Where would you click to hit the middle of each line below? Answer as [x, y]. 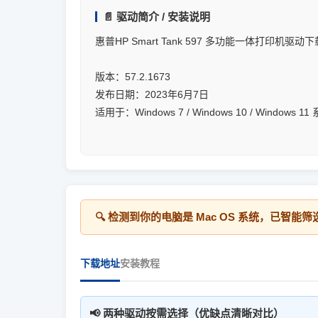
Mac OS [215, 217]
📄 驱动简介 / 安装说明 [157, 17]
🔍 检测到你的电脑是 [146, 217]
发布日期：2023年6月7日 [152, 94]
